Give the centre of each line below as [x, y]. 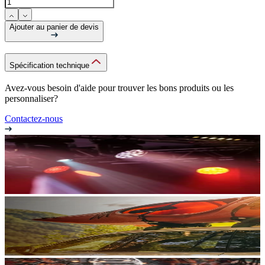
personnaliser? [31, 98]
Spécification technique [49, 65]
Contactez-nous [34, 118]
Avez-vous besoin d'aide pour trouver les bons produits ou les [119, 88]
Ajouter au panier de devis [54, 27]
